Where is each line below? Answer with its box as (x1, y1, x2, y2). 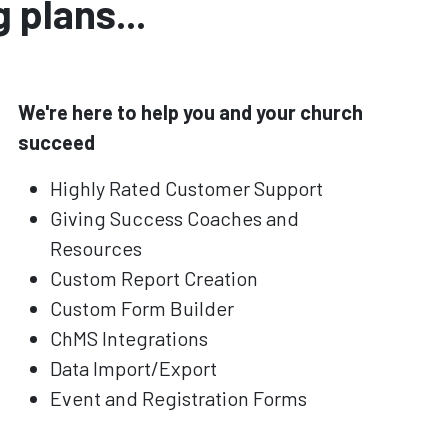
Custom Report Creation (49, 265, 258, 290)
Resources (49, 235, 142, 260)
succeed (17, 129, 95, 154)
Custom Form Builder (49, 295, 234, 320)
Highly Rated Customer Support (49, 175, 323, 200)
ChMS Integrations (49, 325, 208, 350)
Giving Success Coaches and (49, 205, 299, 230)
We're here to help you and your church (17, 99, 363, 124)
